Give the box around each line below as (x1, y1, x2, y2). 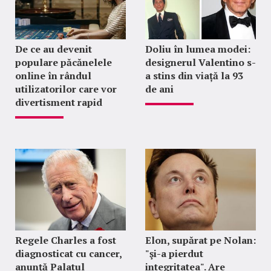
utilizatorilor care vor (15, 82, 117, 96)
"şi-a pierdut (145, 247, 203, 260)
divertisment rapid (15, 96, 102, 109)
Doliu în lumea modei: (145, 42, 250, 56)
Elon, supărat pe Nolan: (145, 233, 256, 247)
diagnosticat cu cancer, (15, 247, 122, 260)
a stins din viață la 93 (145, 69, 243, 82)
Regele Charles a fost (15, 233, 116, 247)
